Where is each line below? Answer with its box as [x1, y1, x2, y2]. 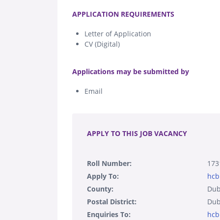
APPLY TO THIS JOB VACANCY [87, 128, 187, 138]
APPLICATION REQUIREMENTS [72, 9, 174, 19]
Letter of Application [84, 28, 151, 38]
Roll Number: [87, 158, 132, 168]
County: [87, 184, 113, 193]
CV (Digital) [84, 39, 120, 49]
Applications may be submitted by [72, 66, 189, 76]
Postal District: [87, 196, 137, 206]
